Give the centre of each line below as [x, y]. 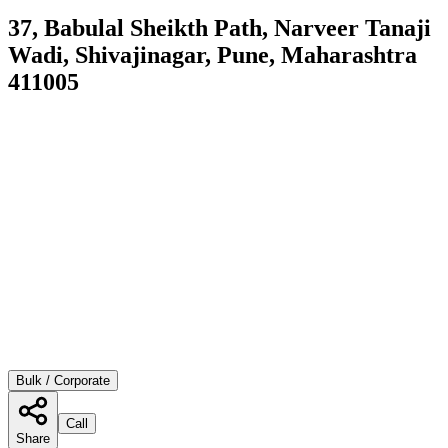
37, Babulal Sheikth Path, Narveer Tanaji [219, 27]
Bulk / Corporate [63, 380]
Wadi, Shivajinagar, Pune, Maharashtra [212, 54]
